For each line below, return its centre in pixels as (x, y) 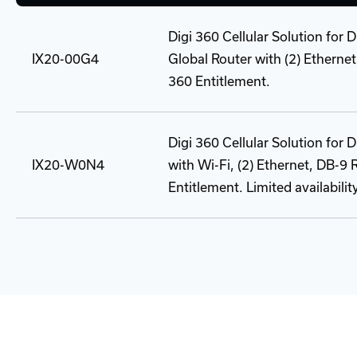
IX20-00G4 (65, 59)
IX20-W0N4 (68, 165)
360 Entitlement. (219, 81)
